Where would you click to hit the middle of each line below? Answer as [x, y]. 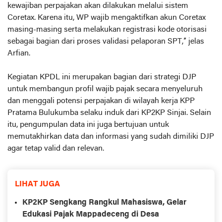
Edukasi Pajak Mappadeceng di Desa [91, 215]
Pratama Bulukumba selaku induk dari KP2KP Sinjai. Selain [109, 113]
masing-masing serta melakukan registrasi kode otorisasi [107, 30]
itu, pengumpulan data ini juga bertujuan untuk [88, 125]
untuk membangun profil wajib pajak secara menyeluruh [105, 89]
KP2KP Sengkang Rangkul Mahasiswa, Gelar [104, 203]
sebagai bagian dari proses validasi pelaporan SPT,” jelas [106, 42]
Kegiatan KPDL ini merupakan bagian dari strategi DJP [102, 78]
